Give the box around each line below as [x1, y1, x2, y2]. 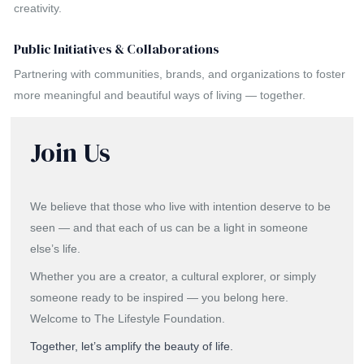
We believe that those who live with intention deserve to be [30, 199, 331, 213]
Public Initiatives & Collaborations [14, 39, 220, 58]
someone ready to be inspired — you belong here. [30, 290, 289, 304]
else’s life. [30, 241, 81, 255]
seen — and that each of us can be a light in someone [30, 220, 309, 234]
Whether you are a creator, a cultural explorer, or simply [30, 269, 317, 283]
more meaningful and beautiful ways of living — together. [14, 88, 306, 102]
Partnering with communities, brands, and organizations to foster [14, 67, 346, 80]
